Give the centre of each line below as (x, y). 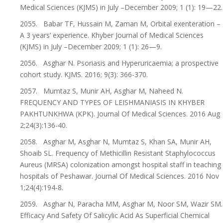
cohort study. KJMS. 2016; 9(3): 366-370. (84, 74)
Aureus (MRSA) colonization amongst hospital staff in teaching (120, 165)
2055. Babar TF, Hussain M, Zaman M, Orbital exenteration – (120, 24)
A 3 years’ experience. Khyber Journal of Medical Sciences (112, 35)
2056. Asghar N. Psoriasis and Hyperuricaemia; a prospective (119, 63)
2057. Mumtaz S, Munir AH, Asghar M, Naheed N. (102, 91)
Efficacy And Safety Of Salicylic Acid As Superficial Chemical (115, 215)
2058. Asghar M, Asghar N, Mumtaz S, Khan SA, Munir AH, (116, 142)
